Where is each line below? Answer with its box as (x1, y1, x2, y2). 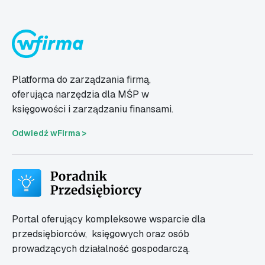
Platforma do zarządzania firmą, (12, 73, 153, 86)
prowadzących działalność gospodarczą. (12, 243, 190, 256)
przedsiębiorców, (12, 228, 92, 241)
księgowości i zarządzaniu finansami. (12, 103, 173, 116)
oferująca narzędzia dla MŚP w (12, 88, 151, 101)
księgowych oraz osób (92, 228, 192, 241)
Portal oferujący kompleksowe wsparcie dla (12, 213, 208, 226)
